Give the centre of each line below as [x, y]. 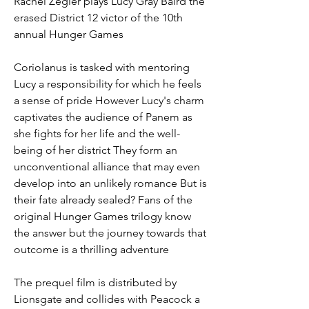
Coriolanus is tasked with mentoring [102, 67]
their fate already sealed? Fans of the [103, 200]
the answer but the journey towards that [110, 233]
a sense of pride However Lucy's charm [109, 100]
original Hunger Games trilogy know [102, 216]
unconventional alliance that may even [107, 167]
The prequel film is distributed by [95, 282]
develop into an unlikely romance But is [110, 183]
